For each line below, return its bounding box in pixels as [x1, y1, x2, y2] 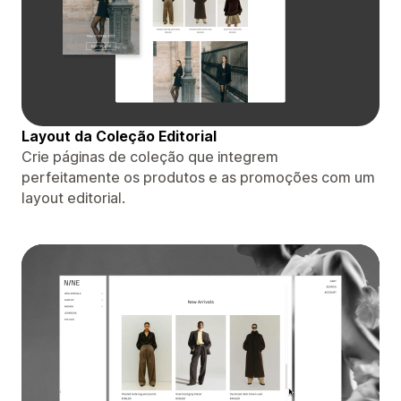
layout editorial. [21, 188, 125, 207]
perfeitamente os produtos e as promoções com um [21, 167, 375, 186]
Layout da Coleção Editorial [21, 126, 217, 145]
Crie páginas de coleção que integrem [21, 147, 278, 166]
